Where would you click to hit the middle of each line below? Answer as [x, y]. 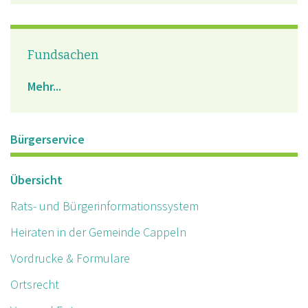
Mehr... [44, 87]
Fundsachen [63, 55]
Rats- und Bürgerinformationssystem [104, 206]
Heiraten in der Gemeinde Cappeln [98, 232]
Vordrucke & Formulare [70, 258]
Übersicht [36, 180]
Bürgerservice [47, 140]
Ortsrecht [35, 285]
